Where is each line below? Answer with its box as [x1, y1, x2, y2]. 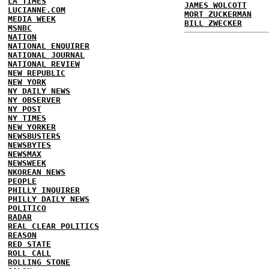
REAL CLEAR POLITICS [8, 222, 99, 231]
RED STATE [8, 240, 51, 249]
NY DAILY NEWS [8, 86, 70, 95]
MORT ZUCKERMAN [184, 10, 252, 19]
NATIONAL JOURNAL [8, 50, 85, 59]
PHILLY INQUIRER [8, 186, 80, 195]
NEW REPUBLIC [8, 68, 65, 77]
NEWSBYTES [8, 141, 51, 150]
